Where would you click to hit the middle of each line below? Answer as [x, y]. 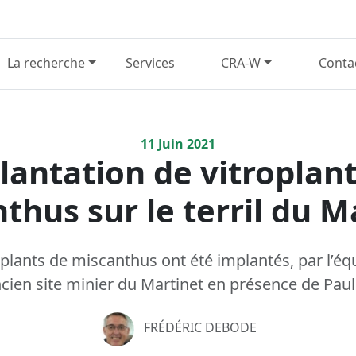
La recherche [46, 63]
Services [151, 63]
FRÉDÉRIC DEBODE [200, 328]
